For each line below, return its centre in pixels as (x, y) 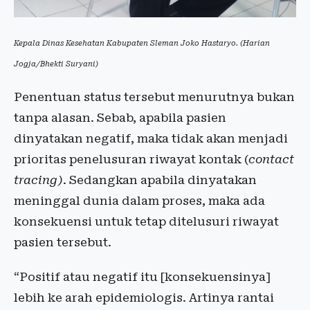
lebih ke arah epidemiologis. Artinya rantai (144, 297)
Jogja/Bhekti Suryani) (56, 64)
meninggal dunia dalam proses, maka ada (139, 200)
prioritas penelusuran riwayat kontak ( (131, 159)
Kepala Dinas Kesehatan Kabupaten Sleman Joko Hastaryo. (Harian (142, 43)
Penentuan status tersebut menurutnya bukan (154, 97)
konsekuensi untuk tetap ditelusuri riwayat (146, 221)
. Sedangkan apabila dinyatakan (160, 180)
